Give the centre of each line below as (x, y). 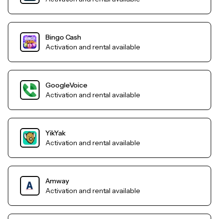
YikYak (55, 133)
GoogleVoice (67, 85)
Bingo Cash (64, 37)
